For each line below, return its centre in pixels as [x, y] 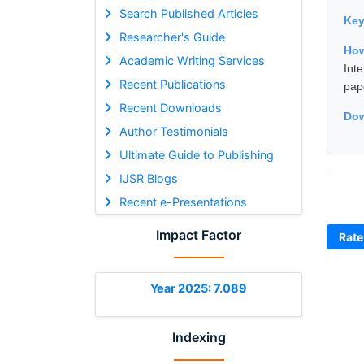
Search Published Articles [188, 13]
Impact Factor [199, 234]
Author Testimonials [173, 131]
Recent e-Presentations [183, 201]
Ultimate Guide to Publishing [196, 154]
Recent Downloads [170, 107]
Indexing [199, 337]
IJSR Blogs [148, 178]
